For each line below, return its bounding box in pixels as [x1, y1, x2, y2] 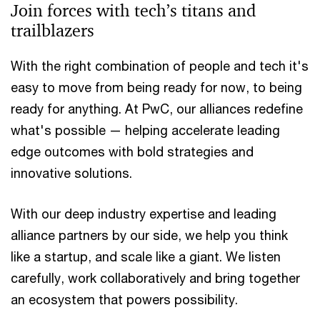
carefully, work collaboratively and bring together [11, 270, 300, 286]
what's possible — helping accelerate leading [11, 122, 280, 138]
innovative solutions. [11, 165, 132, 181]
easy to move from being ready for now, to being [11, 79, 302, 95]
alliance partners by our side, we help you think [11, 227, 288, 243]
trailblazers [11, 20, 94, 41]
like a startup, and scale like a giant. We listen [11, 249, 281, 264]
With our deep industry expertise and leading [11, 206, 276, 221]
